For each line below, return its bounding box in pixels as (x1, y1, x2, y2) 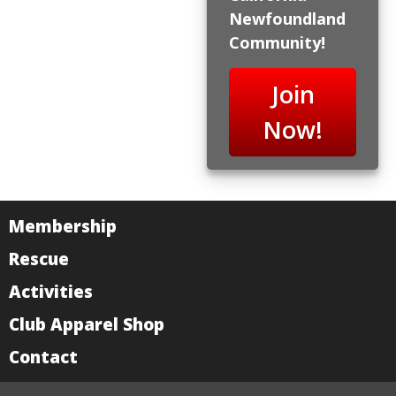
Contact (9, 345, 78, 368)
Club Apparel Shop (9, 312, 164, 335)
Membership (9, 214, 117, 237)
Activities (9, 279, 93, 302)
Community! (229, 31, 325, 53)
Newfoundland (229, 7, 346, 29)
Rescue (9, 247, 69, 270)
